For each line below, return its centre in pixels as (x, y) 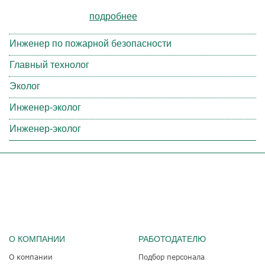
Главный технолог (49, 64)
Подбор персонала (172, 256)
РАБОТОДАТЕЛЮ (172, 239)
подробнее (113, 16)
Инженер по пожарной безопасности (91, 43)
